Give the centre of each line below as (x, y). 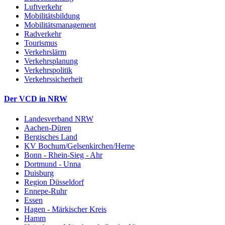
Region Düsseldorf (54, 182)
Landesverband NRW (59, 119)
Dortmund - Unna (52, 164)
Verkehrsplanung (51, 61)
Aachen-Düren (48, 128)
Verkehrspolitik (48, 70)
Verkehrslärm (45, 52)
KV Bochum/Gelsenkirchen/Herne (79, 146)
